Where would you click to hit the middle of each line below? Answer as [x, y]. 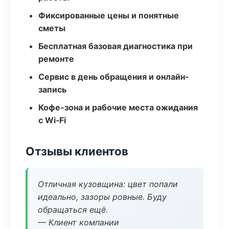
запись [52, 89]
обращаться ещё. [73, 210]
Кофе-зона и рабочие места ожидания [118, 107]
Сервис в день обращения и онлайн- [114, 77]
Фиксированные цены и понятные [109, 15]
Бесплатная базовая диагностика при [116, 46]
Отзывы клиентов [77, 151]
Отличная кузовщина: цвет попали [108, 184]
